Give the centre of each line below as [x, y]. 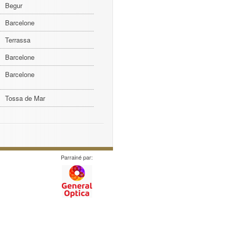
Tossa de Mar [25, 98]
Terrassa [18, 40]
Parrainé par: [77, 157]
